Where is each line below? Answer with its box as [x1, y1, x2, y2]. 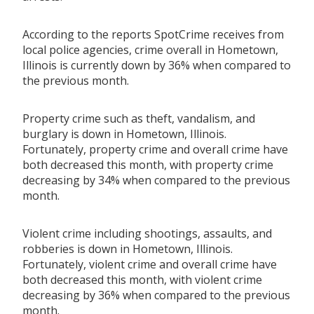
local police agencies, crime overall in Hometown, [22, 41, 278, 57]
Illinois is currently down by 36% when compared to [22, 57, 291, 73]
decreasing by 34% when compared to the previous [22, 172, 290, 188]
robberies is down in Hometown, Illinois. [22, 240, 233, 257]
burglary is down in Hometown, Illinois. [22, 125, 226, 142]
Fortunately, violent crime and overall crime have [22, 256, 277, 272]
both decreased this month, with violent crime [22, 271, 262, 287]
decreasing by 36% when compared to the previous [22, 287, 290, 303]
